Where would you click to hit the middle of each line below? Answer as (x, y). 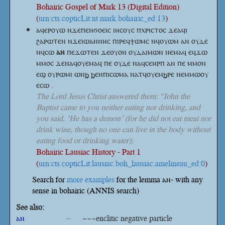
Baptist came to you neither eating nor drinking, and (118, 107)
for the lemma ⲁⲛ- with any (159, 179)
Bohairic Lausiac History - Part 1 (88, 152)
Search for (49, 179)
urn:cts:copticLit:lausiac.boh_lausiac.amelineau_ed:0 (122, 163)
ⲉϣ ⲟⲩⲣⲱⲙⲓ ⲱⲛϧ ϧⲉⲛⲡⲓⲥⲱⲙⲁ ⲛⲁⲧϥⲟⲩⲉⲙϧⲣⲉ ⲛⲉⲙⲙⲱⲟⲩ (122, 74)
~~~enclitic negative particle (127, 218)
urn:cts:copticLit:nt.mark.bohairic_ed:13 (102, 18)
